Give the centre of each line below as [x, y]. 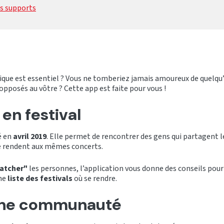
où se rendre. [95, 178]
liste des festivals [40, 178]
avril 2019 [30, 136]
